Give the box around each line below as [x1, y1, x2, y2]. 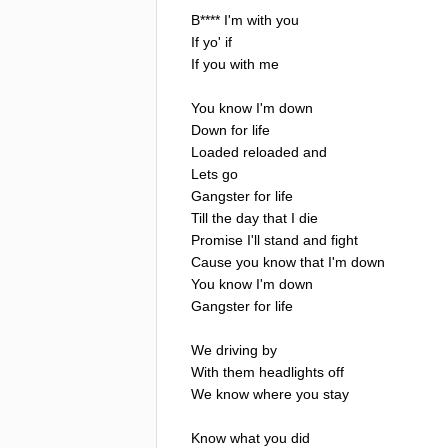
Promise [191, 231, 243, 248]
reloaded [243, 143, 299, 160]
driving [216, 341, 258, 358]
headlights [259, 363, 324, 380]
